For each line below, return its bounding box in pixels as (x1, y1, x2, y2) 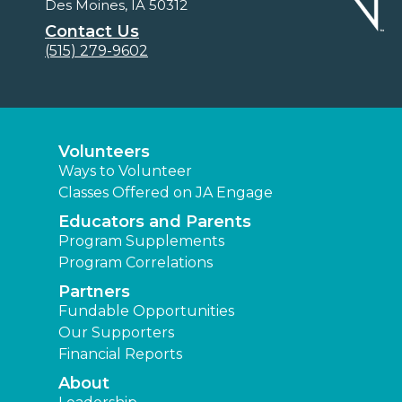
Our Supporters (58, 323, 174, 341)
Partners (58, 281, 130, 301)
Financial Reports (58, 345, 182, 363)
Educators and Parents (58, 211, 251, 232)
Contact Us (45, 21, 139, 41)
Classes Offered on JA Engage (58, 183, 273, 201)
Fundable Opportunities (58, 301, 234, 319)
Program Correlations (58, 253, 213, 271)
